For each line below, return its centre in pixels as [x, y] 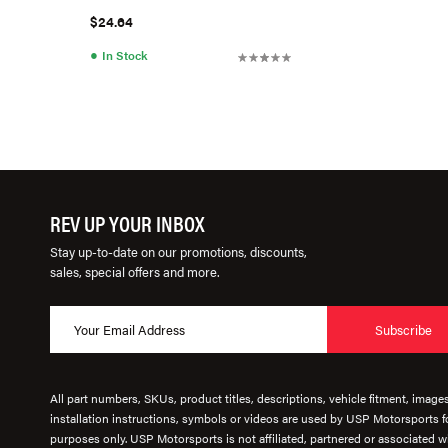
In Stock [124, 54]
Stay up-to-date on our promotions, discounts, [178, 251]
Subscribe [403, 329]
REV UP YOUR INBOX [127, 222]
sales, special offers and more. [135, 271]
